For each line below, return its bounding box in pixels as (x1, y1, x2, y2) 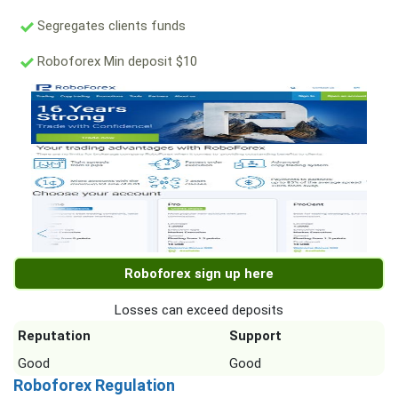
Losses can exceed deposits (115, 302, 283, 319)
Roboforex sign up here (124, 266, 274, 283)
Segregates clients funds (34, 18, 186, 35)
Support (229, 328, 282, 345)
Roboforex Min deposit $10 (34, 53, 197, 70)
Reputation (18, 328, 91, 345)
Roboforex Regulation (13, 376, 175, 395)
